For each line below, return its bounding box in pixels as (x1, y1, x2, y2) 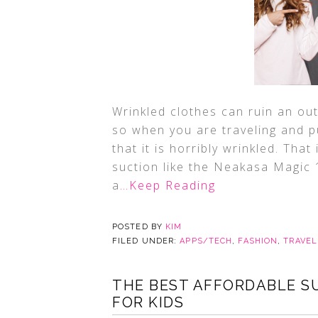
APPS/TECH (180, 236, 233, 246)
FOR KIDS (112, 294, 184, 311)
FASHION (238, 236, 278, 246)
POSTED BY (112, 222, 165, 231)
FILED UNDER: (112, 236, 180, 246)
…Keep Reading (120, 177, 216, 193)
